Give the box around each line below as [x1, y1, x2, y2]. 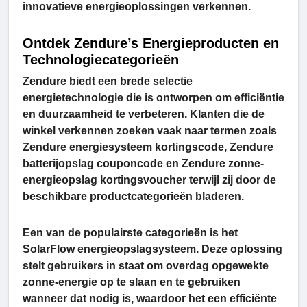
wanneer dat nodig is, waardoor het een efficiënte [23, 293, 277, 305]
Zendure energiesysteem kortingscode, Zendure [23, 141, 273, 153]
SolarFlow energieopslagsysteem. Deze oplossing [23, 243, 282, 256]
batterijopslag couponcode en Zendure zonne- [23, 158, 264, 170]
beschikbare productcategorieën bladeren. [23, 191, 244, 203]
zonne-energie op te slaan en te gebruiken [23, 276, 241, 288]
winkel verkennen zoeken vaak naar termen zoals [23, 125, 277, 137]
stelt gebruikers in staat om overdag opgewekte [23, 260, 269, 272]
